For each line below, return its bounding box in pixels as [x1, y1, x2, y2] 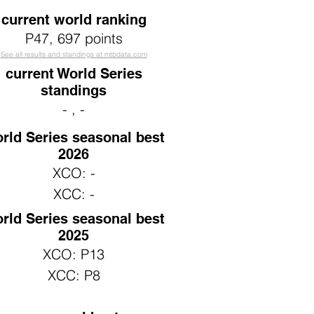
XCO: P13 [43, 245, 104, 263]
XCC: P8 [47, 266, 100, 284]
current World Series [5, 65, 142, 82]
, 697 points [48, 29, 123, 47]
